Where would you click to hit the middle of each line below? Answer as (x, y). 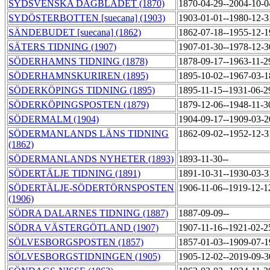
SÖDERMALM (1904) (54, 119)
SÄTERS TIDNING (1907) (62, 47)
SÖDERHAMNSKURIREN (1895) (78, 76)
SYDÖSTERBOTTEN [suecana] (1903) (87, 18)
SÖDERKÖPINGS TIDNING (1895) (82, 90)
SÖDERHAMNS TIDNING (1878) (78, 61)
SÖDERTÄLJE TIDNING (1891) (74, 174)
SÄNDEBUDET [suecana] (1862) (75, 33)
